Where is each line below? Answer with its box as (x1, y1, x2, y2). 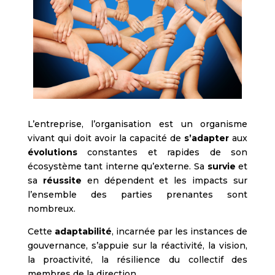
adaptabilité (54, 225, 112, 237)
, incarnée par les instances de (111, 225, 248, 237)
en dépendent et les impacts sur (81, 174, 248, 186)
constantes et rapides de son (77, 146, 248, 158)
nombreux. (27, 203, 76, 214)
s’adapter (184, 132, 230, 144)
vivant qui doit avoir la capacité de (27, 132, 185, 144)
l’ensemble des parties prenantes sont (27, 188, 248, 200)
